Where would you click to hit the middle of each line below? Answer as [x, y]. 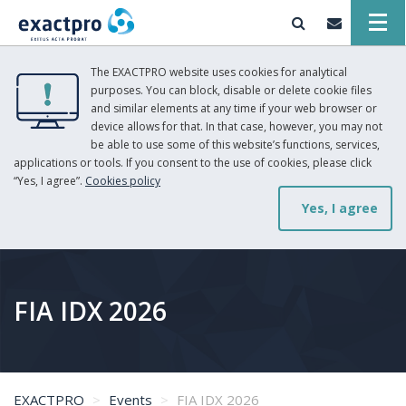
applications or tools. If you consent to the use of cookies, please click [193, 163]
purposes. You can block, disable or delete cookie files [231, 90]
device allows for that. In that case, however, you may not [237, 126]
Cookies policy [123, 181]
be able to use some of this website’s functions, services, [235, 145]
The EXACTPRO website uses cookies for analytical [219, 72]
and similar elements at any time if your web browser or [234, 108]
